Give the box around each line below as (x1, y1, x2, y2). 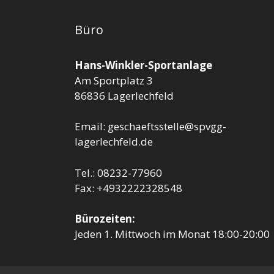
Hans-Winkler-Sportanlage (75, 57, 212, 72)
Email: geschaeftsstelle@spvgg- (75, 119, 226, 134)
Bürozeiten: (75, 212, 135, 226)
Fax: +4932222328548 (75, 180, 182, 195)
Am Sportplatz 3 (75, 73, 153, 87)
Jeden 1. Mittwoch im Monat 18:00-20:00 (75, 227, 270, 242)
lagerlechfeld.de (75, 135, 153, 149)
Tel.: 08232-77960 (75, 165, 162, 180)
